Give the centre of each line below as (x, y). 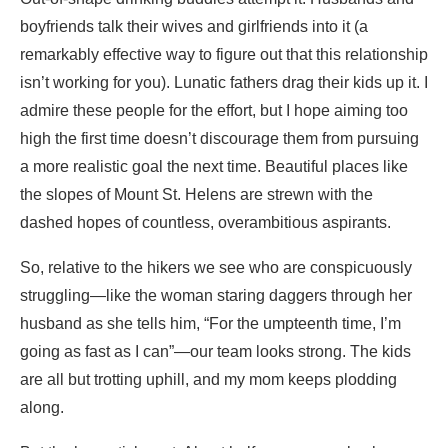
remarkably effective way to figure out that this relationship (224, 54)
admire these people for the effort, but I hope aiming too (214, 110)
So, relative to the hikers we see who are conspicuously (216, 267)
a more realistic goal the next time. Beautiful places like (214, 166)
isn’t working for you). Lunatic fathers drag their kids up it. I (224, 82)
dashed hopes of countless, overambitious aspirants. (205, 222)
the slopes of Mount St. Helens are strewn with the (196, 194)
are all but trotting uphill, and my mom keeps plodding (208, 379)
